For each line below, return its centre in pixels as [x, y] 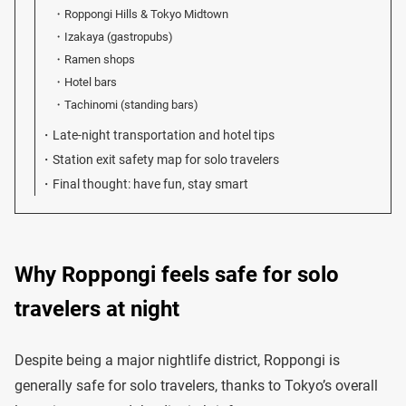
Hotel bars [91, 82]
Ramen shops [100, 59]
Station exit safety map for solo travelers [166, 160]
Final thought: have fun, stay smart [151, 184]
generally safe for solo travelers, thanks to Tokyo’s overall [196, 386]
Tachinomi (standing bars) [132, 105]
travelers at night [97, 309]
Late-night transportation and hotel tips [164, 135]
